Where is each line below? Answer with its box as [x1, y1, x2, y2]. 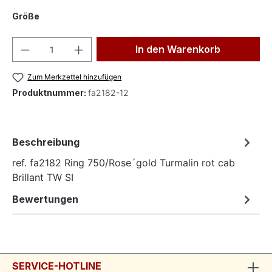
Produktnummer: [12, 87, 88, 98]
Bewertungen [12, 193, 78, 206]
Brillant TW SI [12, 171, 73, 184]
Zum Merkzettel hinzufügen [27, 72, 122, 81]
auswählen [39, 10, 89, 21]
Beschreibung [12, 136, 80, 149]
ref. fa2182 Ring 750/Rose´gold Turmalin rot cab [12, 157, 235, 169]
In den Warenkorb [135, 43, 221, 55]
